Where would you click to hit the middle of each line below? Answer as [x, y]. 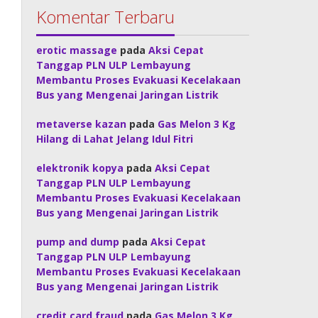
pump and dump [78, 242]
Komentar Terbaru [106, 17]
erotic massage [77, 50]
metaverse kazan [82, 124]
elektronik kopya [80, 168]
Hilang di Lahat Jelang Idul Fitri [115, 139]
